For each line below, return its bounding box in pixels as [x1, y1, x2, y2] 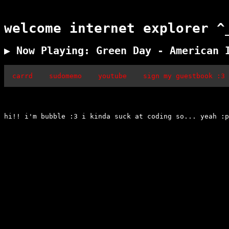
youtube [98, 72, 127, 80]
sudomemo [49, 72, 82, 80]
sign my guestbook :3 [143, 72, 225, 80]
